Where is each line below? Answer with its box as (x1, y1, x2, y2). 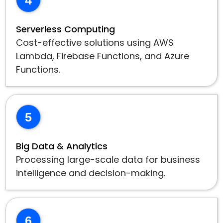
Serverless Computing (16, 23, 115, 35)
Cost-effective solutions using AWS (16, 36, 174, 49)
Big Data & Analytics (16, 140, 108, 152)
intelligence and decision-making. (16, 167, 166, 179)
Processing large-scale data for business (16, 153, 201, 166)
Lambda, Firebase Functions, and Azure (16, 50, 190, 62)
